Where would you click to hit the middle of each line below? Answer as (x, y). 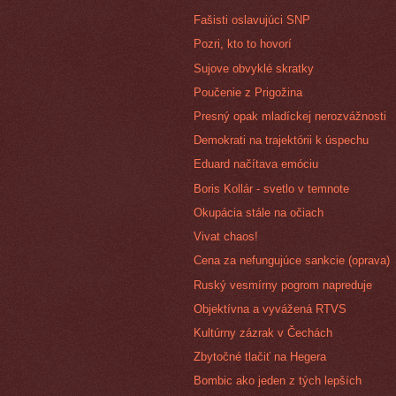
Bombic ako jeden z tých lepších (278, 381)
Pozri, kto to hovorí (243, 44)
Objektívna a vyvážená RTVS (270, 308)
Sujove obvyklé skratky (254, 68)
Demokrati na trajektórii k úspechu (282, 141)
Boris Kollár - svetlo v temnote (272, 188)
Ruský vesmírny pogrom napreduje (283, 285)
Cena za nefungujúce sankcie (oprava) (292, 261)
